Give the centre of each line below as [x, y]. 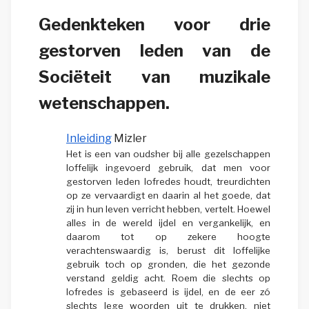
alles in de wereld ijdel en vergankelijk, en [168, 222]
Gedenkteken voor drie [154, 24]
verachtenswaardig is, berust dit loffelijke [168, 250]
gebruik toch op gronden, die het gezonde [168, 264]
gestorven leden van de [154, 50]
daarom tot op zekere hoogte [168, 236]
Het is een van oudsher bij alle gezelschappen [168, 153]
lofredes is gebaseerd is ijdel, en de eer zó [168, 291]
